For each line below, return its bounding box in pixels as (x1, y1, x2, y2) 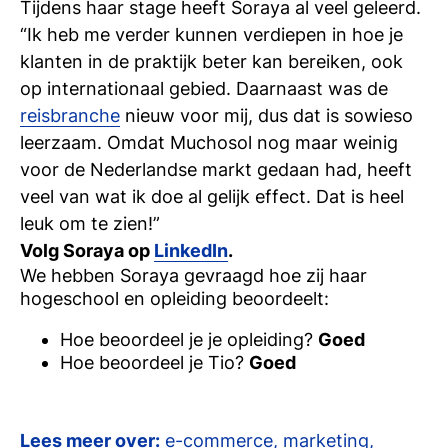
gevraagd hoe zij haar (179, 265, 367, 286)
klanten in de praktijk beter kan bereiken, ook (20, 51, 403, 72)
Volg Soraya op (20, 240, 154, 261)
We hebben (20, 265, 120, 286)
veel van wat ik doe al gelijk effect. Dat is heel (20, 186, 404, 207)
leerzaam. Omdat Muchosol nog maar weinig (20, 132, 398, 153)
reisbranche (20, 105, 120, 126)
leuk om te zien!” (20, 213, 160, 234)
